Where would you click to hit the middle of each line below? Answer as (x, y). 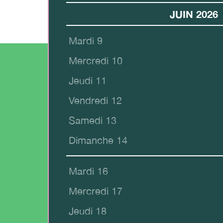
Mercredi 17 (96, 191)
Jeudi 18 (88, 211)
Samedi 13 (93, 120)
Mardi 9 (86, 41)
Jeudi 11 (88, 81)
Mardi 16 (88, 171)
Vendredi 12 (95, 101)
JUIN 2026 (194, 14)
